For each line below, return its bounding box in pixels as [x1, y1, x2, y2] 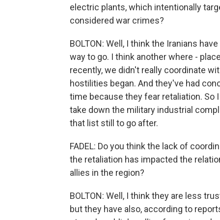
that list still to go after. [70, 118, 158, 128]
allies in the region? [70, 167, 144, 178]
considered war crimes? [70, 15, 164, 26]
